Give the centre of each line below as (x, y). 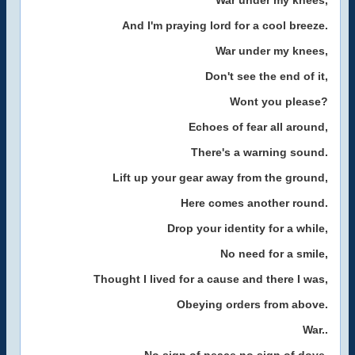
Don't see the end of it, (267, 76)
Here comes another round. (254, 203)
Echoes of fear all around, (258, 127)
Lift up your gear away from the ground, (220, 177)
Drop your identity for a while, (248, 228)
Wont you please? (279, 101)
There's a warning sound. (260, 152)
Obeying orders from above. (252, 304)
